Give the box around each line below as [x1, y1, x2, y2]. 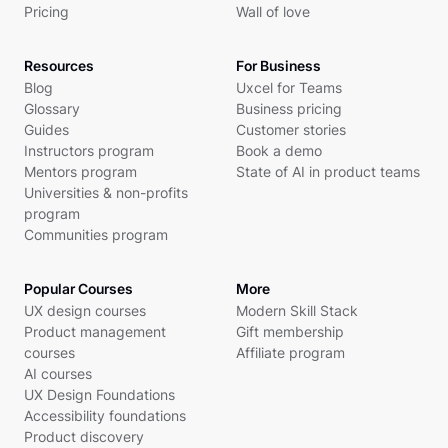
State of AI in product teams [236, 163, 420, 180]
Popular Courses [24, 280, 133, 297]
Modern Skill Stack [236, 302, 358, 319]
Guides [24, 121, 69, 138]
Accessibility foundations [24, 407, 186, 424]
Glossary [24, 100, 80, 117]
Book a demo [236, 142, 322, 159]
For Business [236, 57, 321, 74]
